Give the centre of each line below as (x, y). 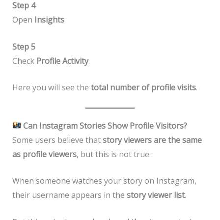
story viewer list (155, 195)
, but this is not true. (113, 154)
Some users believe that (57, 140)
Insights (49, 19)
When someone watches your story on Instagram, (104, 181)
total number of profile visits (143, 88)
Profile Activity (62, 61)
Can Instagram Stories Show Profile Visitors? (104, 125)
